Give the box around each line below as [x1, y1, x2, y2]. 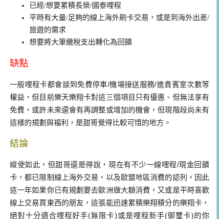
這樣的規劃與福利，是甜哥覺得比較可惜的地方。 [10, 118, 171, 127]
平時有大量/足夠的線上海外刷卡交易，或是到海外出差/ [29, 13, 209, 22]
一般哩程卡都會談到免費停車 [10, 80, 108, 88]
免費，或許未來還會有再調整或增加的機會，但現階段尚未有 [10, 105, 209, 114]
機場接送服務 [109, 80, 155, 88]
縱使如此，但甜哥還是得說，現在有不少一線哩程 [10, 160, 177, 169]
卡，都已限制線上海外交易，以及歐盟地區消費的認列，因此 [10, 173, 209, 182]
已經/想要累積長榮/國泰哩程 [29, 1, 121, 9]
